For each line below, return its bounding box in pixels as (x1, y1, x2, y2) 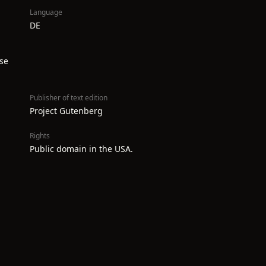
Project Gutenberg (30, 105, 103, 116)
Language (30, 7, 62, 17)
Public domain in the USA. (30, 143, 133, 154)
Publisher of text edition (30, 93, 107, 103)
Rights (30, 131, 50, 141)
